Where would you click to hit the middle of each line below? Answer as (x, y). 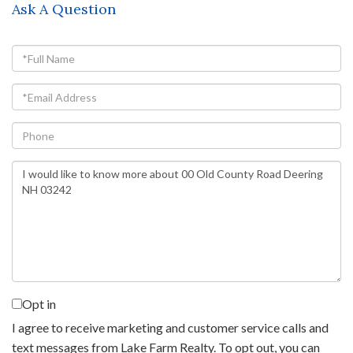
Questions (42, 170)
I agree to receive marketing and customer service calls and (170, 327)
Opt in (39, 304)
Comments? (46, 209)
